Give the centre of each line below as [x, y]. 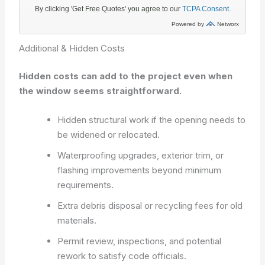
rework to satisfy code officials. [122, 256]
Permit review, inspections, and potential [140, 241]
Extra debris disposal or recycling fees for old [150, 206]
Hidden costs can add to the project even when [126, 76]
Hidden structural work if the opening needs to [152, 120]
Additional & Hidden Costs [72, 48]
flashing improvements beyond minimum [140, 170]
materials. [77, 220]
